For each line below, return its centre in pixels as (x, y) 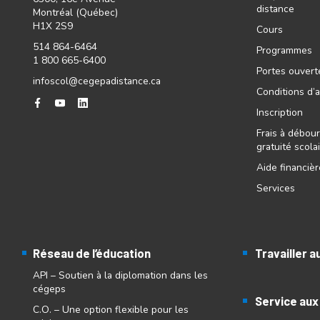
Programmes (284, 50)
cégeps (49, 289)
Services (275, 188)
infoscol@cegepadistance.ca (96, 81)
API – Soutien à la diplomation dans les (120, 275)
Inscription (279, 112)
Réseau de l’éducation (91, 252)
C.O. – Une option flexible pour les (110, 309)
